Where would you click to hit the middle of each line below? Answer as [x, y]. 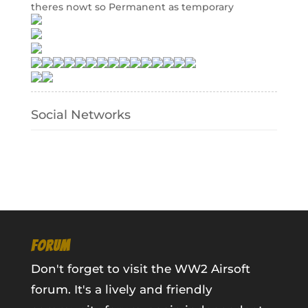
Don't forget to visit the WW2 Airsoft [140, 269]
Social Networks [80, 115]
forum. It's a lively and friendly [121, 289]
